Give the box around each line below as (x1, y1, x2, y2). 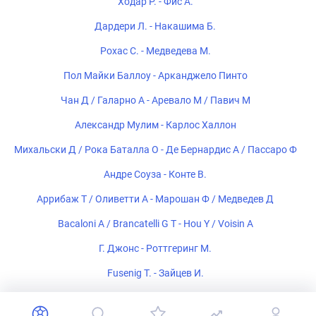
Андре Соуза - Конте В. (104, 168, 207, 180)
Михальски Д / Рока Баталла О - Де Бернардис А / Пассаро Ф (13, 143, 297, 155)
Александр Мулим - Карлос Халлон (74, 119, 236, 130)
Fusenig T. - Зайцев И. (107, 267, 204, 279)
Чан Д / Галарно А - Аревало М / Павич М (60, 94, 250, 106)
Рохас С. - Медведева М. (99, 44, 211, 56)
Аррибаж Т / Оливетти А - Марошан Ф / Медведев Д (37, 193, 274, 205)
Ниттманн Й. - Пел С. (108, 291, 202, 303)
